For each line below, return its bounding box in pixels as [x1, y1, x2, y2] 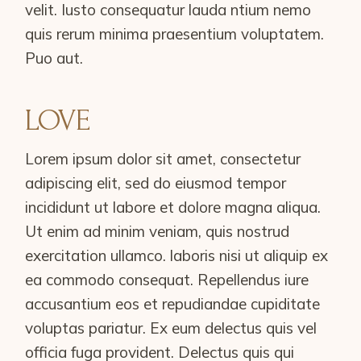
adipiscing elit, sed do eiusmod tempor [25, 173, 287, 193]
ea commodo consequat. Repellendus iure [25, 270, 309, 289]
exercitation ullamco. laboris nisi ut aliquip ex [25, 246, 329, 265]
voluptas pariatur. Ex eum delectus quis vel [25, 318, 317, 338]
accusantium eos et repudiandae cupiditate [25, 294, 321, 313]
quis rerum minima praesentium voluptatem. [25, 24, 325, 44]
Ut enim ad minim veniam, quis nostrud [25, 222, 290, 241]
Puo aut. [25, 48, 84, 68]
